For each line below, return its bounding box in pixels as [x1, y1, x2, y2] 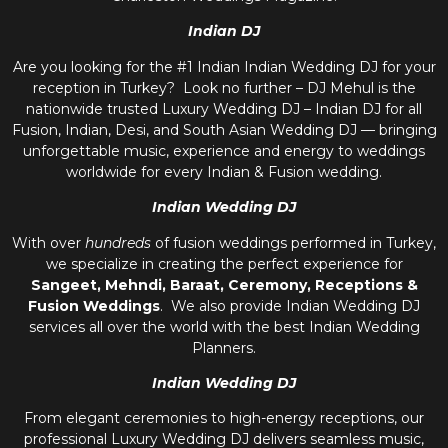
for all [381, 99, 422, 118]
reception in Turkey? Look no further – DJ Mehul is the [32, 78, 416, 97]
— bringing [356, 120, 437, 139]
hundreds [85, 233, 151, 252]
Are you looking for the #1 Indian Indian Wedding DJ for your [12, 57, 436, 76]
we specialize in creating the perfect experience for [45, 254, 403, 273]
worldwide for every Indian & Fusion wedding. [66, 162, 382, 181]
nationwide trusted [26, 99, 162, 118]
